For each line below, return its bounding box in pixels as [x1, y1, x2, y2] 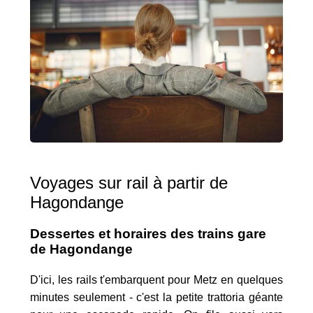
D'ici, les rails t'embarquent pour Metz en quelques [29, 274, 284, 286]
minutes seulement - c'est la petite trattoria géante [29, 291, 284, 304]
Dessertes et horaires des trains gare [29, 226, 266, 242]
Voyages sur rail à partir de [29, 173, 228, 193]
